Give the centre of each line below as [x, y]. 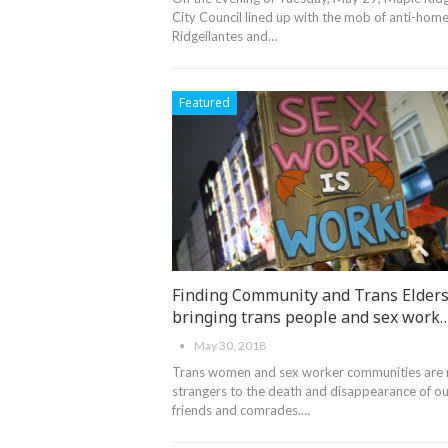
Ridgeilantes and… [224, 36]
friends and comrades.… [241, 410]
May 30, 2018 [230, 346]
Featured [204, 103]
